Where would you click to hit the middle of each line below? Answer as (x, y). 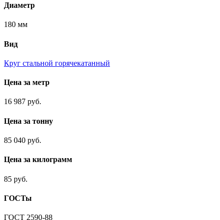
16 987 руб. (23, 102)
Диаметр (19, 5)
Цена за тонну (28, 121)
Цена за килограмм (38, 160)
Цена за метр (27, 82)
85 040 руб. (23, 140)
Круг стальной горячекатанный (57, 63)
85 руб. (16, 179)
